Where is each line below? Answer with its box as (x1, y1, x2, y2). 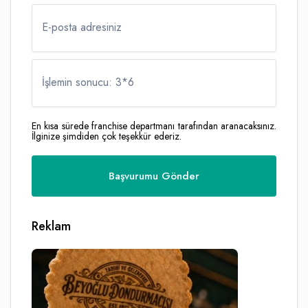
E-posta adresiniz (42, 19, 122, 36)
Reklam (32, 217, 71, 236)
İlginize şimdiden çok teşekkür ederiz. (32, 129, 181, 144)
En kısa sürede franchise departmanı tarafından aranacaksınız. (32, 119, 276, 133)
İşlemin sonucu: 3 (42, 74, 122, 91)
